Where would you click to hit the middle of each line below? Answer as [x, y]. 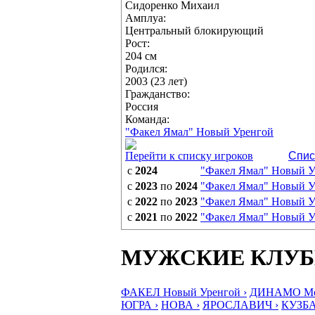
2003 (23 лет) [156, 81]
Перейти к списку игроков [189, 156]
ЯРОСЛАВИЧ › [240, 304]
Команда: [147, 119]
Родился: [146, 69]
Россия [142, 107]
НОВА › [180, 304]
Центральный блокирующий [194, 31]
